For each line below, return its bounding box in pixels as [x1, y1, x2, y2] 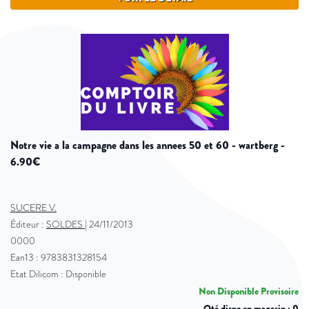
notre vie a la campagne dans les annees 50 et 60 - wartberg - [10, 137, 19, 153]
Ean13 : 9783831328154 [10, 251, 107, 264]
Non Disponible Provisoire [199, 284, 299, 298]
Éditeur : [10, 218, 46, 231]
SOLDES [46, 218, 83, 231]
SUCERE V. [10, 201, 57, 215]
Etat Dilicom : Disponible [10, 268, 106, 281]
